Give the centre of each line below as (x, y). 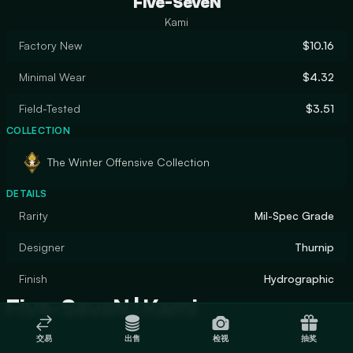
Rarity (33, 216)
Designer (42, 247)
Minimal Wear (52, 77)
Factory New (50, 45)
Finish (33, 279)
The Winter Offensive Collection (128, 162)
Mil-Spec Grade (294, 216)
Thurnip (314, 247)
